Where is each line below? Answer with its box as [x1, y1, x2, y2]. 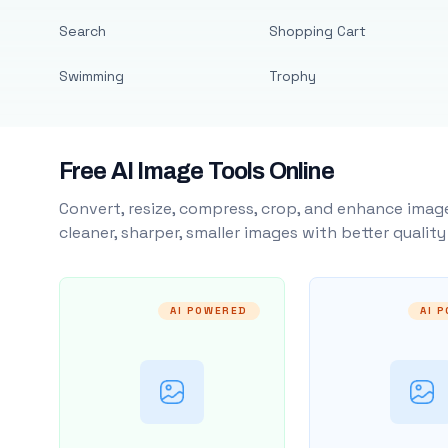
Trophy [268, 67, 316, 85]
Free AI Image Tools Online [58, 159, 334, 184]
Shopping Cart [268, 22, 366, 40]
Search [58, 22, 106, 40]
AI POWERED [169, 304, 248, 317]
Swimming [58, 67, 124, 85]
